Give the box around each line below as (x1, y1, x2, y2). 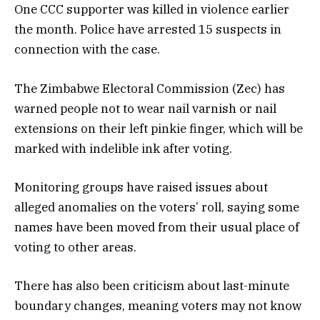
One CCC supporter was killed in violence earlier (14, 1, 289, 18)
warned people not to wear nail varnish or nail (14, 100, 276, 116)
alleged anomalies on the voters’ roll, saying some (14, 199, 299, 215)
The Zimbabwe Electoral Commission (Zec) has (14, 80, 285, 96)
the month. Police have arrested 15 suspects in (14, 21, 281, 38)
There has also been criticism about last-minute (14, 277, 289, 294)
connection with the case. (14, 41, 160, 58)
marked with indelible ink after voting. (14, 140, 232, 156)
